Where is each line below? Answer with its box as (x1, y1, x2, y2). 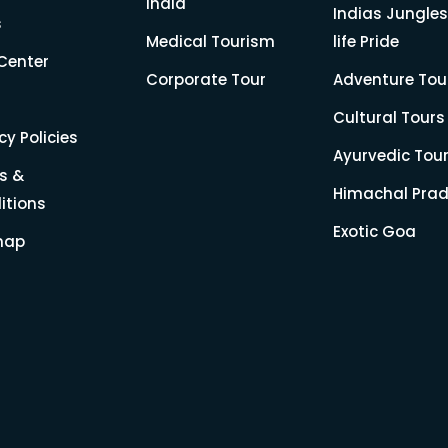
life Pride (332, 31, 399, 52)
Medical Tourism (145, 31, 275, 52)
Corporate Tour (145, 69, 266, 90)
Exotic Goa (332, 221, 416, 242)
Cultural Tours (332, 107, 445, 128)
